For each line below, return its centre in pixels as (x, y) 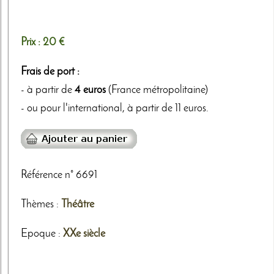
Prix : (32, 43)
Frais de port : (50, 72)
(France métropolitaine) (157, 91)
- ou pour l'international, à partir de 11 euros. (115, 109)
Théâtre (78, 205)
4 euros (90, 91)
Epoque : (42, 234)
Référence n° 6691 (59, 176)
